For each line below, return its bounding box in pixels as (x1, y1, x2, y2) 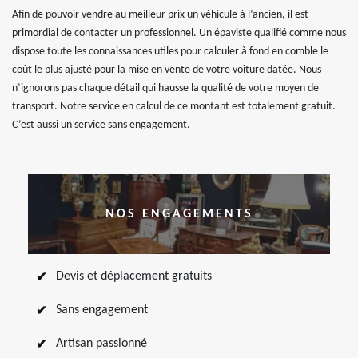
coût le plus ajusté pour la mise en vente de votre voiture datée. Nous (12, 64, 321, 76)
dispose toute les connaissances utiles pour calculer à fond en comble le (12, 46, 328, 58)
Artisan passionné (56, 337, 147, 350)
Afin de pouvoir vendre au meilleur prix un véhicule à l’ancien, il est (12, 9, 308, 21)
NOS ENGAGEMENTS (105, 207, 253, 221)
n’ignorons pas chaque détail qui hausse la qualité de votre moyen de (12, 82, 319, 94)
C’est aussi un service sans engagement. (12, 119, 190, 131)
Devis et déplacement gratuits (56, 270, 212, 283)
